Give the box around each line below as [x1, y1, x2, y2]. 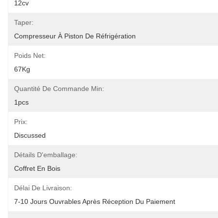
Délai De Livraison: [14, 184, 72, 192]
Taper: [14, 18, 34, 26]
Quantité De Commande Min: [14, 85, 104, 92]
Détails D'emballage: [14, 151, 77, 159]
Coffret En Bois [14, 164, 60, 172]
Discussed [14, 131, 46, 139]
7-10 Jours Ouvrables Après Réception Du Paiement [14, 198, 175, 205]
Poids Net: [14, 52, 46, 59]
